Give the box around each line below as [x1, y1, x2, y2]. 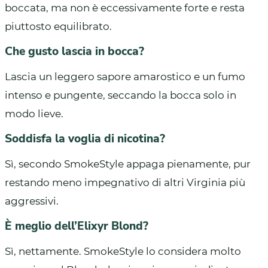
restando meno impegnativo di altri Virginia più [5, 176, 245, 188]
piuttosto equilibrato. [5, 20, 112, 32]
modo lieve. [5, 107, 63, 120]
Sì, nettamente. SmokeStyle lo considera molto [5, 245, 241, 257]
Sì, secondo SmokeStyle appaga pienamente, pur [5, 157, 251, 170]
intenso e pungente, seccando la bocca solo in [5, 89, 236, 101]
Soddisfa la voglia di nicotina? [5, 130, 165, 147]
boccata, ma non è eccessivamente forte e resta [5, 1, 245, 14]
